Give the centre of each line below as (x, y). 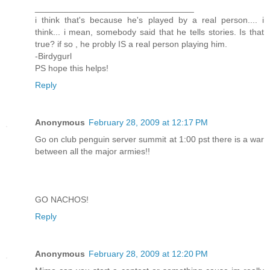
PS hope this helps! (72, 68)
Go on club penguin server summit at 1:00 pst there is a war (149, 139)
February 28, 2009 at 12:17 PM (148, 122)
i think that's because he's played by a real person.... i (149, 20)
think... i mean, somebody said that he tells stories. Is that (149, 32)
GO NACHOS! (62, 199)
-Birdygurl (53, 56)
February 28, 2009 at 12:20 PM (148, 253)
